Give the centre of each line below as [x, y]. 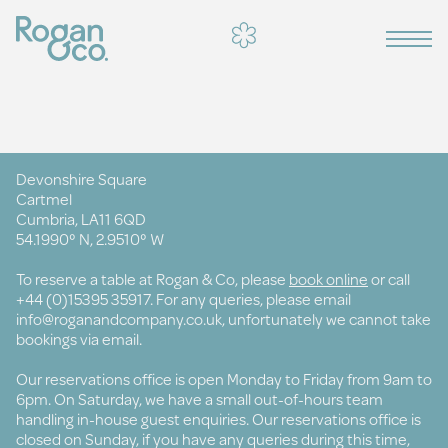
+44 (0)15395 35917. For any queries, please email [183, 298]
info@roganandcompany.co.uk [119, 318]
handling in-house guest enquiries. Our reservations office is [218, 418]
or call [389, 278]
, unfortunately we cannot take [326, 318]
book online [328, 278]
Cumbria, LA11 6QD [81, 218]
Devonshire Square [81, 178]
